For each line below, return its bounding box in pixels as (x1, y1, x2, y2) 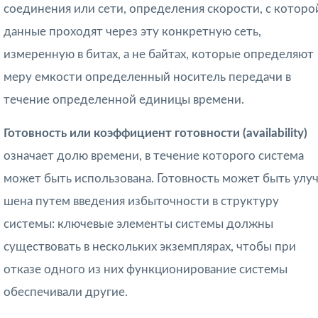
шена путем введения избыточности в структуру (4, 195, 279, 208)
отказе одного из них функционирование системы (4, 263, 287, 276)
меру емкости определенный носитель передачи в (4, 71, 291, 84)
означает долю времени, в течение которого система (4, 150, 304, 163)
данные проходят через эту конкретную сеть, (4, 26, 261, 38)
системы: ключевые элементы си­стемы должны (4, 218, 273, 231)
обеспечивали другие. (4, 286, 128, 299)
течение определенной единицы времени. (4, 94, 244, 106)
